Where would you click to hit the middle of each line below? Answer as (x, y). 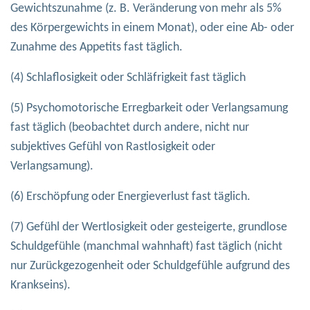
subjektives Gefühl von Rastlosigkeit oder (113, 147)
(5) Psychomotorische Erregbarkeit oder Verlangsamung (149, 109)
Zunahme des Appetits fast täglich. (97, 48)
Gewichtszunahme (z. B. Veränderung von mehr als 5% (146, 9)
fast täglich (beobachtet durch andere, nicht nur (130, 128)
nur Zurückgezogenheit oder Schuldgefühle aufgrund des (150, 266)
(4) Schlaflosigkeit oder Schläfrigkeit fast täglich (128, 78)
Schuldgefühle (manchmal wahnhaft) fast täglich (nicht (146, 247)
